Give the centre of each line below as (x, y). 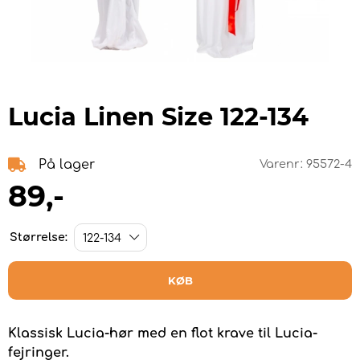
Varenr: (283, 164)
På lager (67, 165)
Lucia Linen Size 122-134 (158, 117)
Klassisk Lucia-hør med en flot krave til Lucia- (163, 334)
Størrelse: (39, 238)
